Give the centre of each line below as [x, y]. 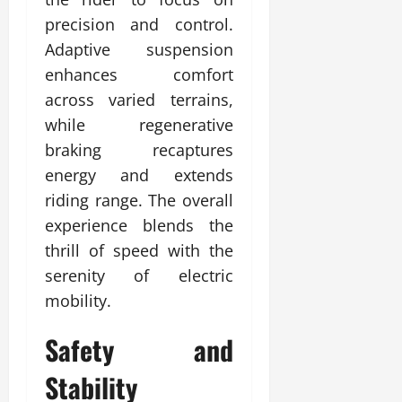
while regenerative [139, 124]
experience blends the [139, 225]
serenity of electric [139, 275]
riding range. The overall [139, 200]
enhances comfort [139, 74]
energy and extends [139, 175]
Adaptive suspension [139, 49]
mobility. [78, 300]
